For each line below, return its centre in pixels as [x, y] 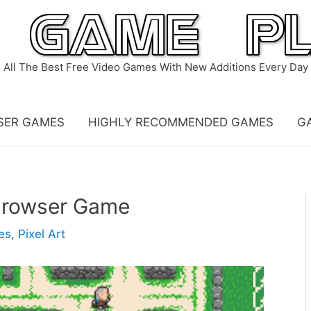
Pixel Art [42, 234]
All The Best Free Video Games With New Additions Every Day [155, 67]
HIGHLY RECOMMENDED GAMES [180, 122]
